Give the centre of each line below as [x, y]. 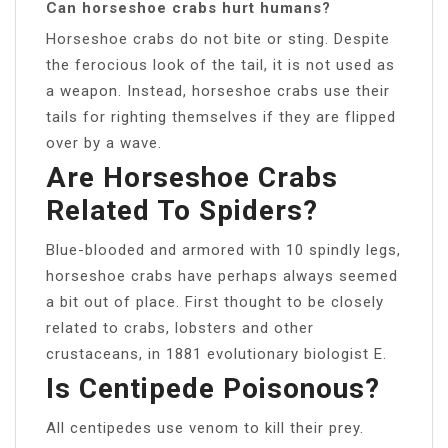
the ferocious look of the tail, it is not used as [220, 64]
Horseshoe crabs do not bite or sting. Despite [218, 38]
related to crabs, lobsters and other [180, 327]
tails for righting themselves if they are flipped [221, 116]
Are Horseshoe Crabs [192, 177]
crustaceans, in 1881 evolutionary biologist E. [216, 353]
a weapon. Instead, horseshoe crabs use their [218, 90]
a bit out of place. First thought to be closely [215, 301]
